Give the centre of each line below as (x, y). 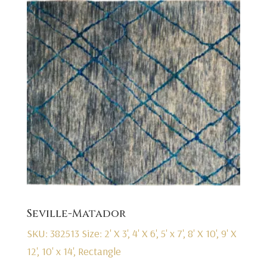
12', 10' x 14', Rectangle (74, 251)
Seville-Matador (76, 213)
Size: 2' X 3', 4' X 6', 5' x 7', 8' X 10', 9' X (159, 233)
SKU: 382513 (54, 233)
